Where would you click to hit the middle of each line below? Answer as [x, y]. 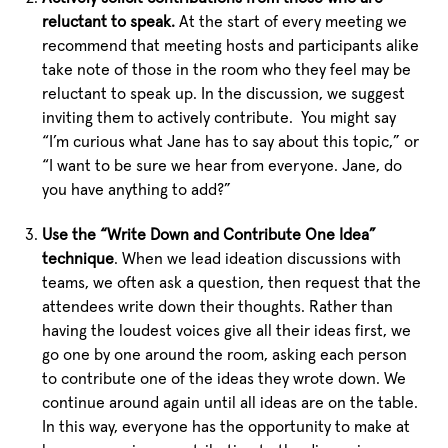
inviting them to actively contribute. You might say [219, 117]
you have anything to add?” [137, 189]
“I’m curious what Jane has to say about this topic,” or [231, 141]
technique [78, 258]
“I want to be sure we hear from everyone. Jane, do [222, 165]
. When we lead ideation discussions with [258, 258]
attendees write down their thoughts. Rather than [218, 306]
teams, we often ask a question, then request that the [232, 282]
